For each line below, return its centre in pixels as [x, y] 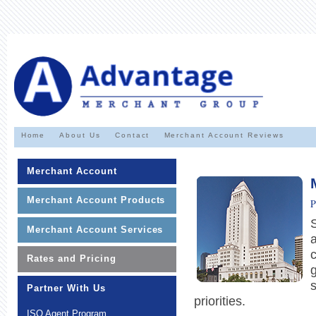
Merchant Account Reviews [224, 135]
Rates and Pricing [72, 259]
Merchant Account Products [96, 200]
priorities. [220, 302]
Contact [132, 135]
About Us [80, 135]
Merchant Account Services [95, 229]
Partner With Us [66, 288]
